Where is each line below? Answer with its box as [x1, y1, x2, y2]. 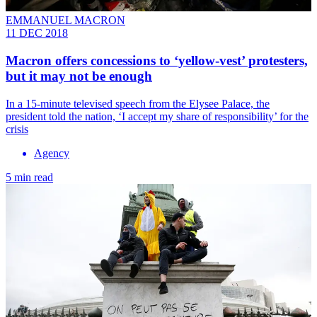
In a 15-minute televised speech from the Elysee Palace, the [6, 97, 270, 110]
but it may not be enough [6, 69, 152, 84]
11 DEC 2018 [6, 27, 68, 40]
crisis [6, 122, 28, 135]
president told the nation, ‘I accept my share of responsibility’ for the [6, 110, 309, 122]
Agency [34, 146, 69, 159]
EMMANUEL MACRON [6, 14, 125, 27]
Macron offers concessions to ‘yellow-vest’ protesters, [6, 53, 308, 69]
